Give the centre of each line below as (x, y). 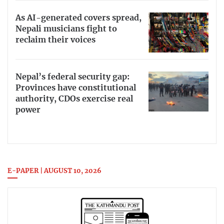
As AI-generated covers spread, (78, 18)
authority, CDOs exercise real (74, 99)
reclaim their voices (55, 40)
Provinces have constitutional (76, 88)
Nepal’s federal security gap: (72, 77)
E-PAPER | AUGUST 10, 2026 (54, 171)
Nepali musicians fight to (66, 29)
